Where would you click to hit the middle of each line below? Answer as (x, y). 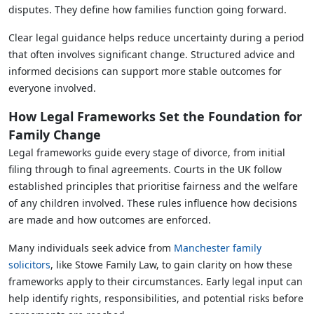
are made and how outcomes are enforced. (110, 219)
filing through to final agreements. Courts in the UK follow (145, 169)
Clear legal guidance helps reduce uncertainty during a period (156, 37)
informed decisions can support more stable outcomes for (145, 71)
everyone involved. (52, 88)
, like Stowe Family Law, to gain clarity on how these (171, 264)
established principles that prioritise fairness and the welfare (153, 186)
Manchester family (216, 247)
